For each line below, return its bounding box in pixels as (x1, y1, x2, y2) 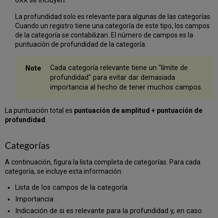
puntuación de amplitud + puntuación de (74, 107, 203, 115)
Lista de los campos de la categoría (15, 183, 129, 192)
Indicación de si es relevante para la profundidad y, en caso (15, 206, 202, 215)
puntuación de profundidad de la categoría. (15, 40, 146, 48)
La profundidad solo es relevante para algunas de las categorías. (15, 12, 212, 20)
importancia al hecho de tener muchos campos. (50, 83, 202, 91)
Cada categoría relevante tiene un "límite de (50, 63, 188, 72)
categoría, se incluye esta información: (5, 167, 123, 176)
